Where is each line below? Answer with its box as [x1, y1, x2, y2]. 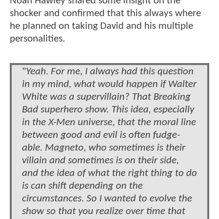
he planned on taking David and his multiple [10, 21, 193, 31]
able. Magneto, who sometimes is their [22, 142, 185, 153]
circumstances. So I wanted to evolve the [22, 193, 192, 204]
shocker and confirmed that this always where [10, 8, 201, 19]
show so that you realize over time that [22, 206, 185, 217]
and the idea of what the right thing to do [22, 168, 197, 178]
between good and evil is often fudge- [22, 130, 180, 140]
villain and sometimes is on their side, [22, 155, 179, 166]
